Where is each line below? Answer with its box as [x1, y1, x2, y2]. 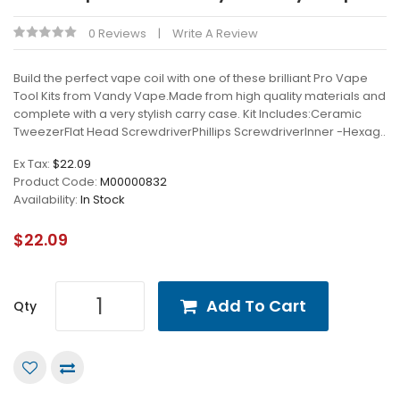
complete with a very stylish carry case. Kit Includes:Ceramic [13, 105, 362, 122]
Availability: [13, 191, 80, 208]
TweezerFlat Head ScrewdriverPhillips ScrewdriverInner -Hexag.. [13, 123, 386, 140]
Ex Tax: [13, 155, 53, 172]
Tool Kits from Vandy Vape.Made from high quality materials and [13, 87, 386, 104]
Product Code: [13, 173, 100, 190]
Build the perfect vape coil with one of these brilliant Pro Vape [13, 70, 368, 87]
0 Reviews [88, 25, 146, 42]
